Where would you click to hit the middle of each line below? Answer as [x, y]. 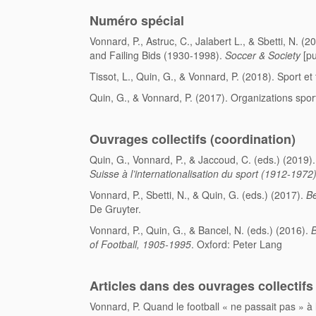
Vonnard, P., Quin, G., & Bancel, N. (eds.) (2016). [200, 230]
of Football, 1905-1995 [140, 244]
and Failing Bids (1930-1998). [157, 55]
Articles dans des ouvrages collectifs [201, 286]
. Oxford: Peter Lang [237, 244]
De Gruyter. [115, 209]
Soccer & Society [263, 55]
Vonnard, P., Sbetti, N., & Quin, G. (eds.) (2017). [198, 195]
